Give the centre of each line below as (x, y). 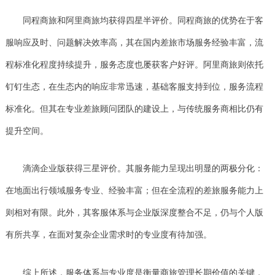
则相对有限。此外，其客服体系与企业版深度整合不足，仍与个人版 (134, 212)
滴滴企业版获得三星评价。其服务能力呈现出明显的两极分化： (143, 168)
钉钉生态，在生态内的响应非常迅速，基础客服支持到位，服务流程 (134, 86)
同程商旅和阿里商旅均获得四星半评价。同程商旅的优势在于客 (143, 19)
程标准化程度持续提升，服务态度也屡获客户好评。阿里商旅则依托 (134, 64)
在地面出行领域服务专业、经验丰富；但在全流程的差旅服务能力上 (134, 190)
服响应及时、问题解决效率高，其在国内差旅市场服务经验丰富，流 (134, 41)
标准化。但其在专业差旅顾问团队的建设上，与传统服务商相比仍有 (134, 108)
